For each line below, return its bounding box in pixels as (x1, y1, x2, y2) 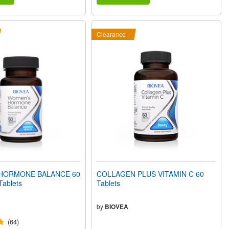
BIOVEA (105, 202, 129, 212)
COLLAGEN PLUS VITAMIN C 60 (97, 169, 204, 179)
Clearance (97, 30, 126, 39)
